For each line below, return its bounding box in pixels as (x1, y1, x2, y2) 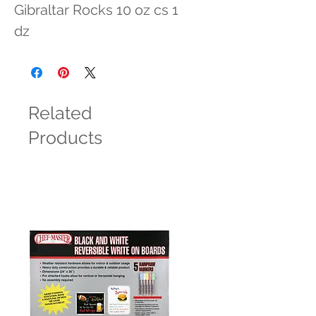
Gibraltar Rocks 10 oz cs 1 (14, 1, 178, 18)
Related (28, 102, 92, 123)
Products (28, 127, 102, 148)
